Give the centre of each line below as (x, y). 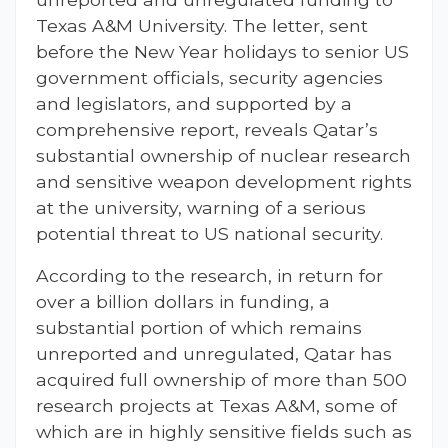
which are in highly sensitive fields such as (224, 432)
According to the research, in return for (209, 276)
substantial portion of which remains (199, 328)
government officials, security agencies (209, 78)
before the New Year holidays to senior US (222, 52)
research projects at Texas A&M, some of (216, 406)
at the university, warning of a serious (201, 208)
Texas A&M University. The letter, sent (202, 26)
